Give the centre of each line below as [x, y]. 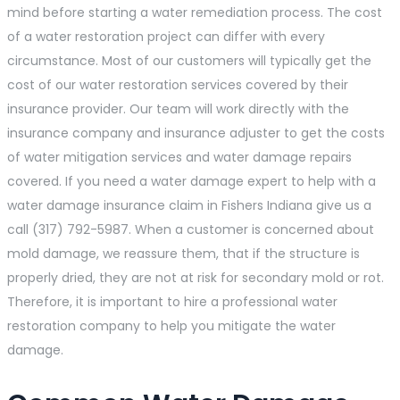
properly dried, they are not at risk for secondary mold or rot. [196, 278]
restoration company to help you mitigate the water [171, 326]
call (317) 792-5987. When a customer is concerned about [191, 230]
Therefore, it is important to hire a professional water [172, 302]
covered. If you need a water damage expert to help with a [192, 182]
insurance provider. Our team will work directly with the [178, 109]
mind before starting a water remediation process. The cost [195, 13]
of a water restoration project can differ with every [166, 37]
